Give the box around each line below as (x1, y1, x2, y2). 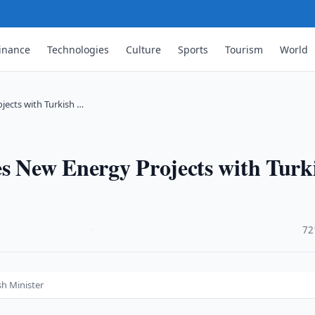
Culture (126, 42, 162, 56)
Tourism (225, 42, 264, 56)
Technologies (47, 42, 110, 56)
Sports (178, 42, 209, 56)
